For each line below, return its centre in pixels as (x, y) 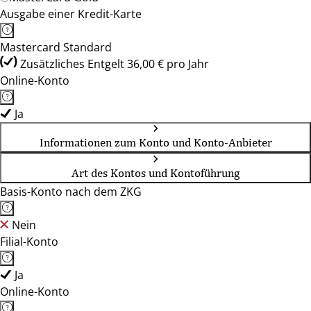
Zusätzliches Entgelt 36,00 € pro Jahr (115, 64)
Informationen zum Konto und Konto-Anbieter (155, 142)
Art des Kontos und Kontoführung (155, 173)
